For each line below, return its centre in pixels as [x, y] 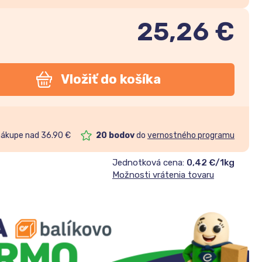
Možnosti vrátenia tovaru [163, 175]
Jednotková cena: [149, 162]
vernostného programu [191, 135]
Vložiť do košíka [111, 80]
